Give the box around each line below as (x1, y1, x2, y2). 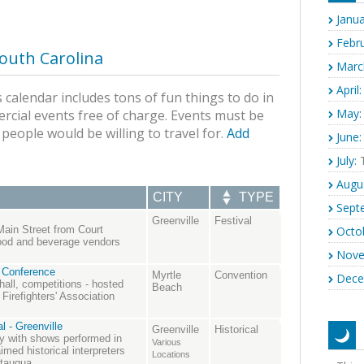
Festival (214, 214, 252, 227)
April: (336, 82, 362, 97)
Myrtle (152, 269, 181, 282)
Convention (214, 269, 267, 282)
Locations (152, 349, 190, 360)
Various (152, 337, 181, 348)
